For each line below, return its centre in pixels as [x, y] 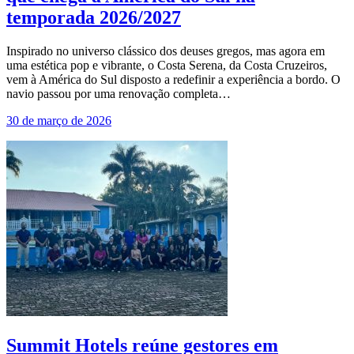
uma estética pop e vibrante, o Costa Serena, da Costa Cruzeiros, [167, 66]
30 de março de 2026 [59, 121]
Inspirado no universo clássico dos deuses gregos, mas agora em [166, 51]
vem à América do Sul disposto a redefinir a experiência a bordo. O [173, 80]
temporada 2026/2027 [94, 18]
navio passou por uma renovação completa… [119, 94]
